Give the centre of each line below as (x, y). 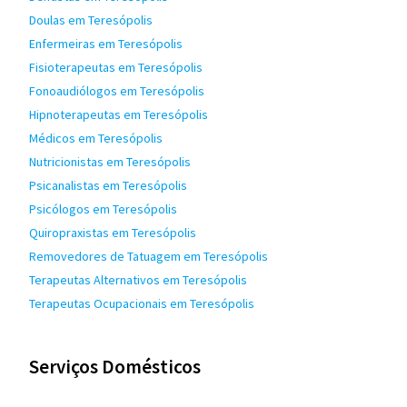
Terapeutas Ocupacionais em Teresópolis (142, 303)
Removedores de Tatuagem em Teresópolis (149, 256)
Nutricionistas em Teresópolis (110, 162)
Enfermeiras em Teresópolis (106, 44)
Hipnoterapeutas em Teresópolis (119, 114)
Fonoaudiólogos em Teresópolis (117, 91)
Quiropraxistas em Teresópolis (113, 233)
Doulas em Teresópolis (91, 20)
